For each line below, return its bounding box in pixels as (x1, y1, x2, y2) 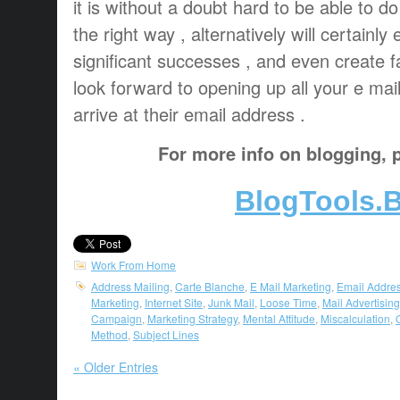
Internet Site (145, 294, 203, 310)
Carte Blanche (175, 278, 245, 294)
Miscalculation (321, 310, 390, 326)
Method (91, 326, 128, 342)
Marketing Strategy (147, 310, 237, 326)
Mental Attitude (243, 310, 315, 326)
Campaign (91, 310, 142, 326)
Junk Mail (208, 294, 254, 310)
